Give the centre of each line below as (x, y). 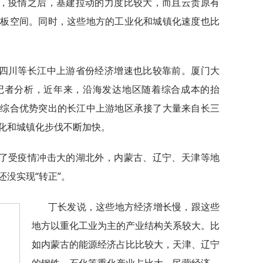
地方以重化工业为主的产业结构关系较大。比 (126, 225)
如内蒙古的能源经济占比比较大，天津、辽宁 (126, 244)
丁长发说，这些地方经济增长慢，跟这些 (134, 207)
